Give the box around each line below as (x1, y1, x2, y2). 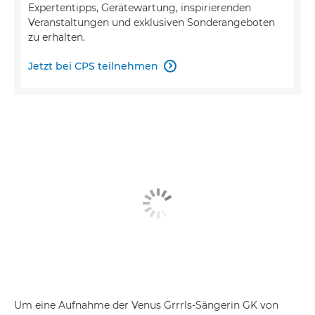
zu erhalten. (28, 30, 85, 44)
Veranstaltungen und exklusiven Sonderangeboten (28, 15, 275, 29)
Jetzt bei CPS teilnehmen (28, 59, 158, 72)
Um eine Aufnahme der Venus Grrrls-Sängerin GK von (14, 299, 278, 312)
